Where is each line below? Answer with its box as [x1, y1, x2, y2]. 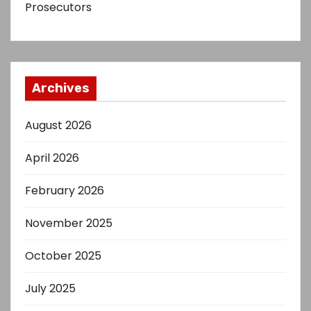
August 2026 [25, 117, 92, 133]
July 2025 [25, 280, 76, 296]
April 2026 [25, 149, 79, 166]
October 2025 [25, 247, 101, 264]
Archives [32, 80, 90, 96]
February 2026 [25, 182, 104, 199]
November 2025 [25, 215, 112, 231]
